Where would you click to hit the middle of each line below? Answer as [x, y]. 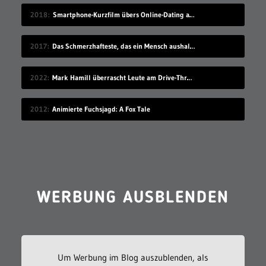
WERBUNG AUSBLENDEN [133, 199]
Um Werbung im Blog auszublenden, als [133, 258]
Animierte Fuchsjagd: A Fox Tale [101, 109]
